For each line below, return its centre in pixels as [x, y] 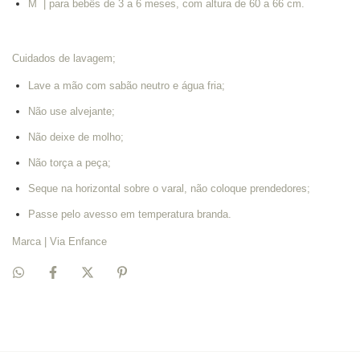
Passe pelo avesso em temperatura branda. [130, 214]
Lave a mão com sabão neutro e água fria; [127, 85]
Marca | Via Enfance [59, 241]
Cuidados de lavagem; [64, 58]
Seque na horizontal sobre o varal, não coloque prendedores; [169, 188]
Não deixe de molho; [76, 137]
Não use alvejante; [72, 111]
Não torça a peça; [70, 162]
